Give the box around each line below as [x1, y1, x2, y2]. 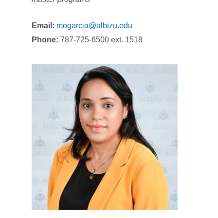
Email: [32, 21, 54, 30]
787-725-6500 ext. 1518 [58, 36, 143, 44]
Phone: [32, 36, 58, 44]
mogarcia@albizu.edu [56, 21, 132, 30]
